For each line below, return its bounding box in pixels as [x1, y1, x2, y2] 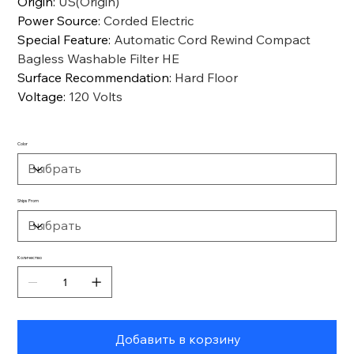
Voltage [17, 88, 64, 104]
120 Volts [69, 88, 123, 104]
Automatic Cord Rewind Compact [114, 31, 311, 47]
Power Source [17, 12, 99, 28]
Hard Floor [175, 69, 239, 85]
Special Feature [17, 31, 109, 47]
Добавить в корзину [115, 330, 241, 347]
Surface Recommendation [17, 69, 170, 85]
